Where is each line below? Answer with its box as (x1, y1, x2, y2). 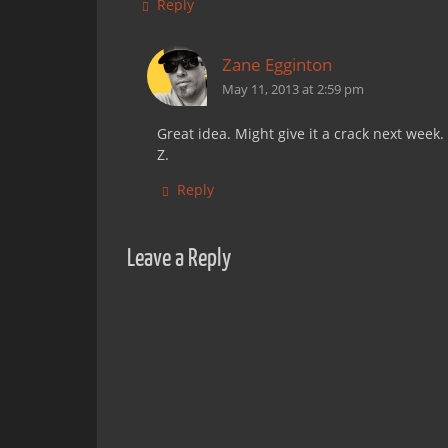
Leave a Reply (127, 244, 231, 272)
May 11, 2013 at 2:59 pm (222, 81, 364, 98)
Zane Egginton (222, 53, 332, 76)
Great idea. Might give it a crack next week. (157, 124, 444, 143)
